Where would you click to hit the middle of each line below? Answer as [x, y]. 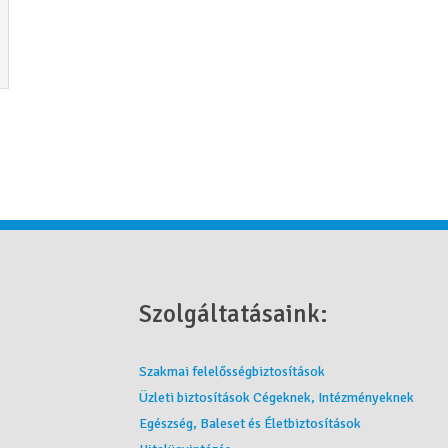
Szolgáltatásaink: [233, 313]
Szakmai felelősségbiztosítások [232, 371]
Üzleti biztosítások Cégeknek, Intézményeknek [276, 397]
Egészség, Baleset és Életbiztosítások [250, 423]
